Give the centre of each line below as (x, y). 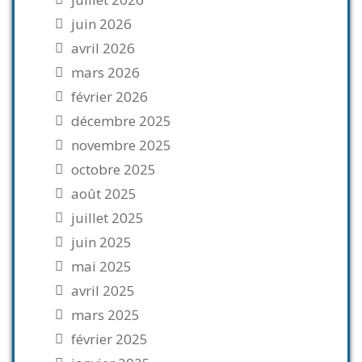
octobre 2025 (114, 169)
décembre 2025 (121, 121)
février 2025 (109, 339)
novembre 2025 (121, 145)
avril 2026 (103, 48)
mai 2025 (101, 266)
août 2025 (104, 194)
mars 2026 (105, 72)
